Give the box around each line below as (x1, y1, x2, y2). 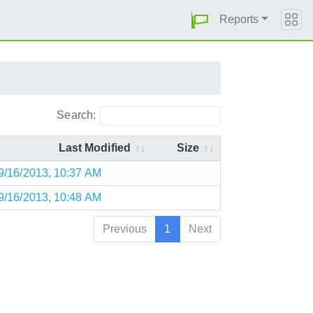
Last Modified (58, 141, 131, 154)
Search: (57, 108, 96, 121)
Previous (102, 222, 147, 235)
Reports (219, 13, 259, 25)
